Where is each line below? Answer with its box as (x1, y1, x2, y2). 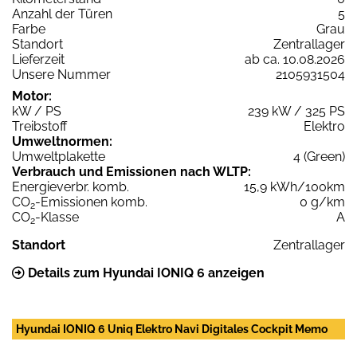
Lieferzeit (12, 51, 65, 67)
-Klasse (35, 209, 79, 225)
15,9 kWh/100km (244, 178, 345, 194)
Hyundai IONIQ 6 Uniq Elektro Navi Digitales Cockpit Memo (16, 322, 328, 335)
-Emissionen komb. (35, 194, 147, 210)
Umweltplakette (12, 148, 105, 164)
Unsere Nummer (12, 66, 111, 82)
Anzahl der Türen (12, 6, 112, 22)
